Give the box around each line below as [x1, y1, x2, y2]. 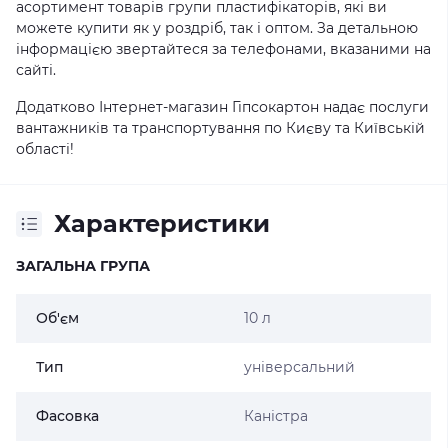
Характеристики [54, 209, 270, 238]
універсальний [243, 358, 355, 376]
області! [16, 140, 74, 158]
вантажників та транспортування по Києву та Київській [16, 119, 425, 137]
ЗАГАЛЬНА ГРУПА [16, 257, 150, 275]
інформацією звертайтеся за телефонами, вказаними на [16, 40, 431, 58]
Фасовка [36, 407, 99, 425]
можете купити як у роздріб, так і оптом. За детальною [16, 19, 418, 37]
